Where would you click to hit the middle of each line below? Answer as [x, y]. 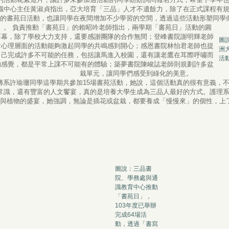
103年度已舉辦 [135, 205]
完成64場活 [131, 214]
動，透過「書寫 [136, 224]
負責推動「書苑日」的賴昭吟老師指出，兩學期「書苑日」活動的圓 [112, 27]
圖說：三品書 [133, 168]
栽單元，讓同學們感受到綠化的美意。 [136, 73]
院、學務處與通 [136, 178]
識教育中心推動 [136, 187]
